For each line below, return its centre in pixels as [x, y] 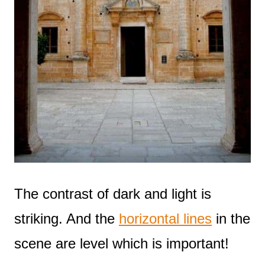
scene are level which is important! [122, 244]
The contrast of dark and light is [113, 194]
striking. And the [67, 219]
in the [231, 219]
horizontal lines [165, 219]
